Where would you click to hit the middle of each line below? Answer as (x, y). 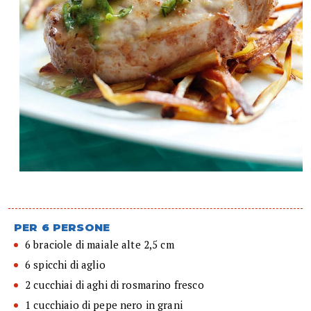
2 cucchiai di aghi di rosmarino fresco (115, 284)
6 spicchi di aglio (65, 264)
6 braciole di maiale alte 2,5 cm (100, 244)
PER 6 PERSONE (62, 227)
